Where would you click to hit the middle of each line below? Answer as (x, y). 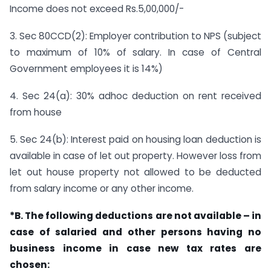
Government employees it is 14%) (86, 69)
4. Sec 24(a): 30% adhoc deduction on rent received (135, 96)
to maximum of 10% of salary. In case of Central (135, 53)
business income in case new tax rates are (135, 248)
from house (36, 112)
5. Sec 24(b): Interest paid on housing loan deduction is (135, 139)
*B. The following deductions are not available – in (135, 215)
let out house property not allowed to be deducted (135, 172)
